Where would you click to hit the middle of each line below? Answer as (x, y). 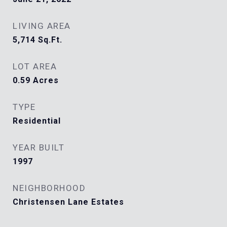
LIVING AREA (42, 26)
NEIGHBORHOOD (49, 188)
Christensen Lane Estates (68, 202)
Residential (37, 121)
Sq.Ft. (50, 40)
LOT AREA (35, 66)
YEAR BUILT (39, 147)
